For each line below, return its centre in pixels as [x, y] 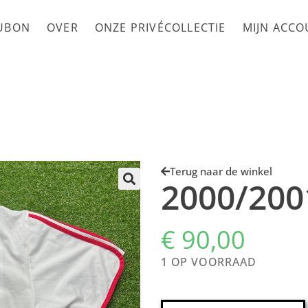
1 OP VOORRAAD [209, 262]
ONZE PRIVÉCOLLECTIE [160, 27]
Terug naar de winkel [221, 172]
